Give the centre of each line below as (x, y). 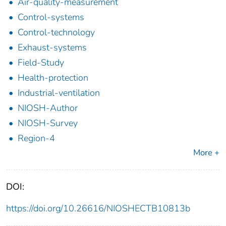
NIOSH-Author (48, 108)
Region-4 (36, 138)
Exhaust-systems (52, 48)
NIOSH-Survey (48, 123)
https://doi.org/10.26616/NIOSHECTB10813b (98, 209)
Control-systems (51, 17)
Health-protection (53, 78)
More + (206, 153)
